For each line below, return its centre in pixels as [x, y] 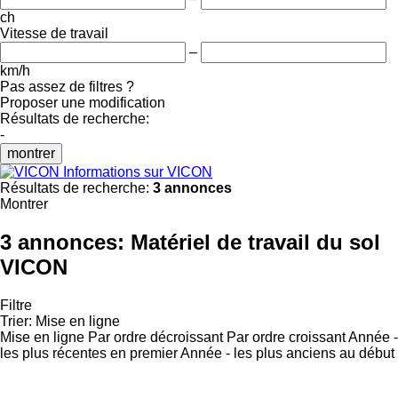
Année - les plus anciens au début [287, 353]
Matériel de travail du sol [255, 242]
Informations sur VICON [138, 171]
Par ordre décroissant [155, 337]
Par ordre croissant [286, 337]
